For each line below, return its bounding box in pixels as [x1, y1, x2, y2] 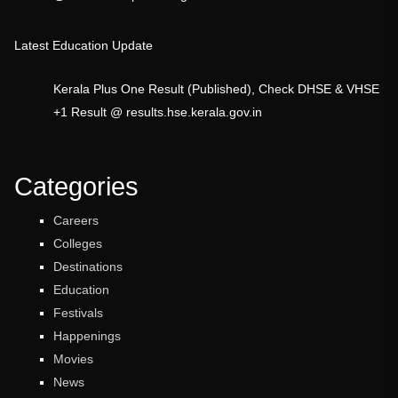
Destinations [53, 259, 123, 275]
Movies [53, 352, 94, 367]
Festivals [53, 306, 104, 321]
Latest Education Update [14, 37, 153, 52]
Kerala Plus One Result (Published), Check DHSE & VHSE [53, 82, 380, 96]
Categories [14, 172, 139, 202]
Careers [53, 213, 99, 228]
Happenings [53, 329, 122, 344]
